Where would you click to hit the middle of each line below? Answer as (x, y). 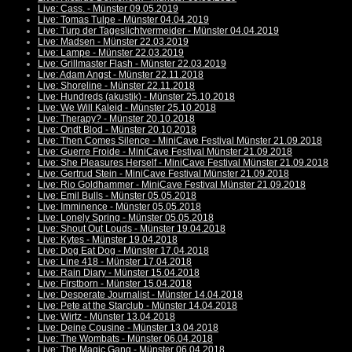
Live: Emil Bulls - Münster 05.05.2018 (117, 196)
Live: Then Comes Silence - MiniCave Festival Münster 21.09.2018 (180, 141)
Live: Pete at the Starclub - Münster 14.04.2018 (137, 306)
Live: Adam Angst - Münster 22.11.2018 (121, 75)
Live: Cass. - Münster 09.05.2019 (108, 9)
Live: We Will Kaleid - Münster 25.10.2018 (127, 108)
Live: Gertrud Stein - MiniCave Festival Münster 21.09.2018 (163, 174)
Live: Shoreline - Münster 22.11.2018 (116, 86)
